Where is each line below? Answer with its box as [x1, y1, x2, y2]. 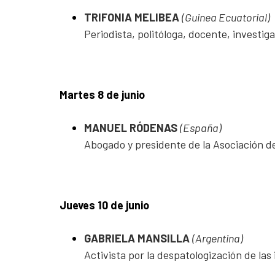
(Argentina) [192, 231, 243, 245]
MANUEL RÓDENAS [84, 120, 180, 134]
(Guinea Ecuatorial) [182, 10, 270, 24]
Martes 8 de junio [60, 87, 145, 101]
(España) [180, 120, 222, 134]
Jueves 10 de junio [60, 198, 149, 212]
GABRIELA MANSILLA [84, 231, 192, 245]
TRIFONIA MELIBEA [84, 10, 182, 24]
